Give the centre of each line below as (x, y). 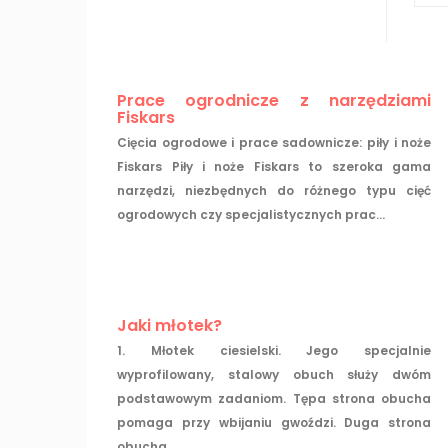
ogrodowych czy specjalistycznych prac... (251, 214)
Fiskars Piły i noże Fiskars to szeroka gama (274, 166)
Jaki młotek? (170, 325)
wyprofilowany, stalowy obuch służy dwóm (274, 374)
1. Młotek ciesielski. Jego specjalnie (274, 350)
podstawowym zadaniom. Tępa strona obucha (274, 398)
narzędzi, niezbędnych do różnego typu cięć (274, 190)
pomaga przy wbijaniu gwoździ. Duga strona (274, 422)
